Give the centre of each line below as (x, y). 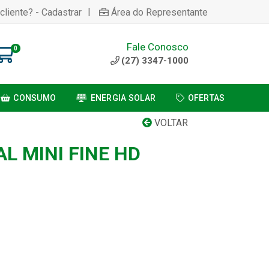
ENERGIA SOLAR (123, 98)
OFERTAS (206, 98)
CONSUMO (35, 98)
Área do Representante (159, 12)
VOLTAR (170, 123)
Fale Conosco (158, 47)
